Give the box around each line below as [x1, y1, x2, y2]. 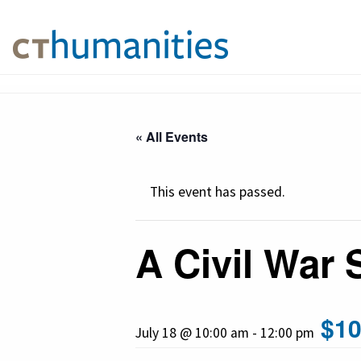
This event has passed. [149, 183, 285, 201]
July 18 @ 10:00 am [135, 324, 249, 342]
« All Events [135, 127, 208, 147]
